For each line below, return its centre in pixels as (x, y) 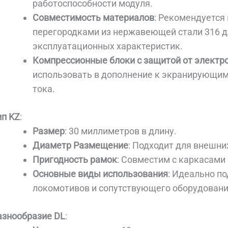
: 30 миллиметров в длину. (121, 131)
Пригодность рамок (75, 160)
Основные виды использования (101, 174)
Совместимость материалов (94, 18)
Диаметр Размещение (81, 146)
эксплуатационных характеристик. (108, 46)
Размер (49, 131)
